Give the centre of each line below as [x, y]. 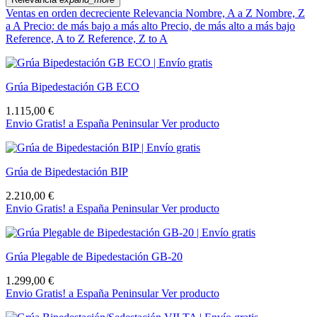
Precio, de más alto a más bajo [228, 26]
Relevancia [159, 13]
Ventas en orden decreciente [69, 13]
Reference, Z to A [128, 39]
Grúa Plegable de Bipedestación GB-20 [94, 257]
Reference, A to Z [47, 39]
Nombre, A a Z [220, 13]
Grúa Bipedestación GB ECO [73, 87]
